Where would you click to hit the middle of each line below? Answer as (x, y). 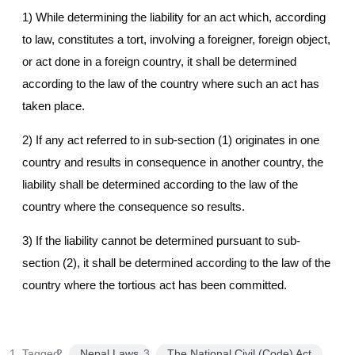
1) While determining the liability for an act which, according (174, 17)
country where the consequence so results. (134, 207)
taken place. (53, 106)
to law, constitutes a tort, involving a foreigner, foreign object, (176, 40)
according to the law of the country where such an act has (171, 84)
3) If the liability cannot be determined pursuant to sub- (161, 241)
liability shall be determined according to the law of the (160, 185)
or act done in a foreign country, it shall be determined (159, 62)
